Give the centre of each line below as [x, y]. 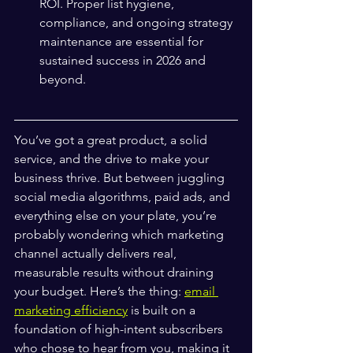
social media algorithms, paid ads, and [124, 197]
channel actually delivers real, [97, 253]
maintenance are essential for [123, 41]
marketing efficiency [71, 310]
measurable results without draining [115, 272]
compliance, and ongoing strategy [137, 22]
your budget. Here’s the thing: [99, 291]
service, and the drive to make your [113, 159]
